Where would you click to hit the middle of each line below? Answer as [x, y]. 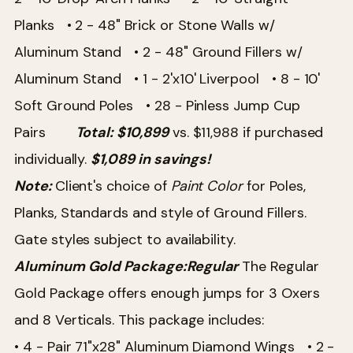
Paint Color [207, 186]
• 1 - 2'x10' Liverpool [203, 78]
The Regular [279, 266]
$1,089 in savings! [151, 159]
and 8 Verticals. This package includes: [148, 320]
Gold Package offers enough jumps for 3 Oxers [167, 293]
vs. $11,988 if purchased [246, 132]
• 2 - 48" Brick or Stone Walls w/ [171, 25]
